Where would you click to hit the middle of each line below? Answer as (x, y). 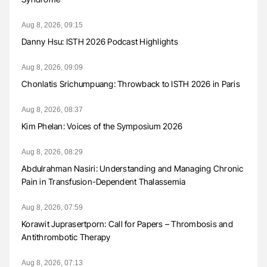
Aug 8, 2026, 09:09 (52, 67)
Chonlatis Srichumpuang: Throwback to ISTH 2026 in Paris (131, 83)
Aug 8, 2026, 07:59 (52, 207)
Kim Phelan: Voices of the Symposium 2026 (102, 126)
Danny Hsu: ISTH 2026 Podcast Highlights (100, 41)
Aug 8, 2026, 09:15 (52, 25)
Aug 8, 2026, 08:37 (52, 109)
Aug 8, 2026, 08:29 (52, 152)
